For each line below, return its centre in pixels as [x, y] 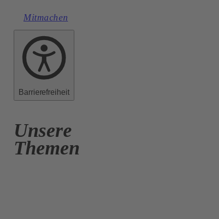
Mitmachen [46, 18]
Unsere [43, 130]
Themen [47, 148]
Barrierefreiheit [44, 92]
